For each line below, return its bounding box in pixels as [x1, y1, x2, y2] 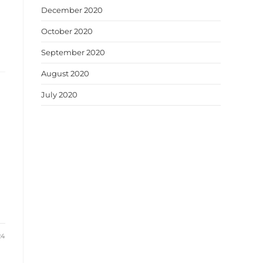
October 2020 [41, 26, 93, 36]
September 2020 [41, 48, 105, 57]
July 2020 [41, 90, 77, 99]
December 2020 [41, 5, 103, 15]
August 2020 [41, 69, 89, 78]
